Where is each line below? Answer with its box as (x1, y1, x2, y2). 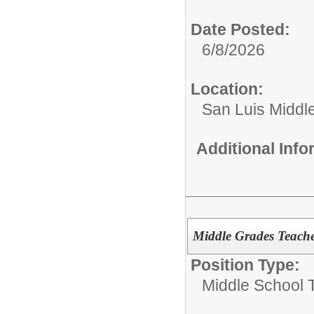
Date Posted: (191, 20, 290, 39)
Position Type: (191, 256, 300, 275)
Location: (191, 79, 264, 98)
